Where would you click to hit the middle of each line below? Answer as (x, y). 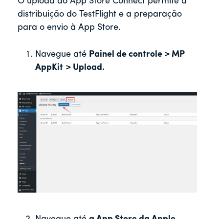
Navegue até (62, 54)
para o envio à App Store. (69, 27)
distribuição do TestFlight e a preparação (100, 14)
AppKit (49, 67)
